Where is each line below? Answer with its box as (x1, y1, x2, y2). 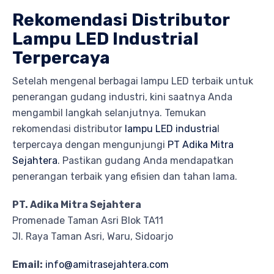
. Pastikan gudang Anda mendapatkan (57, 154, 234, 166)
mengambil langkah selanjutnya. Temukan (12, 106, 206, 119)
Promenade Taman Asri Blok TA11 (12, 214, 163, 226)
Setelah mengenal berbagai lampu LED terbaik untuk (12, 75, 253, 87)
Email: (12, 258, 43, 270)
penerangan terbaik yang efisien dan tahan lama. (12, 170, 237, 182)
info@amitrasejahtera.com (45, 258, 169, 270)
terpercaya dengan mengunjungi (12, 138, 168, 150)
